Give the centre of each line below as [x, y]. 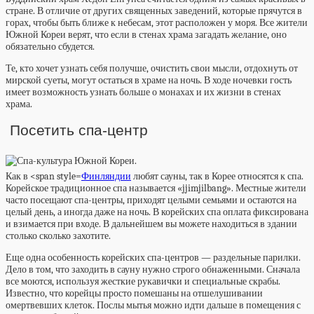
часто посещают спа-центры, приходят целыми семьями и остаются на [151, 200]
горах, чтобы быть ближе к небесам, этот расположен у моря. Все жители [157, 23]
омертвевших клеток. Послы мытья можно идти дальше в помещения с [153, 305]
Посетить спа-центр [77, 130]
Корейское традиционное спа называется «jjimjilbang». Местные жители [156, 188]
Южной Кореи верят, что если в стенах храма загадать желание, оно [146, 35]
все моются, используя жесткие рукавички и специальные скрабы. [143, 281]
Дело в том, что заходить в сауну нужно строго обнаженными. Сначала [153, 269]
